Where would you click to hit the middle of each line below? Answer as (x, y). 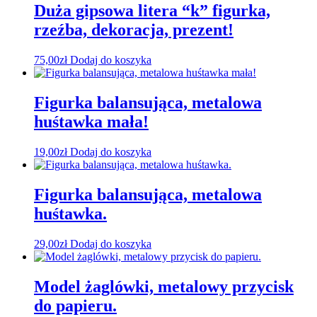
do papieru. (75, 305)
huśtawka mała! (91, 122)
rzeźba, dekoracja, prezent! (134, 30)
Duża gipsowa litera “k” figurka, (152, 11)
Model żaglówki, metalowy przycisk (164, 286)
